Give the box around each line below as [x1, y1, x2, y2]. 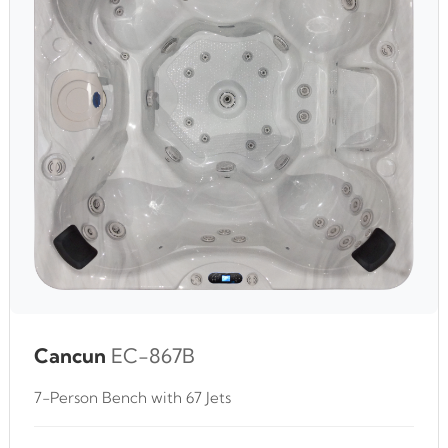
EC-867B [111, 342, 195, 368]
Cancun [34, 342, 106, 368]
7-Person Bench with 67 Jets [34, 387, 231, 407]
